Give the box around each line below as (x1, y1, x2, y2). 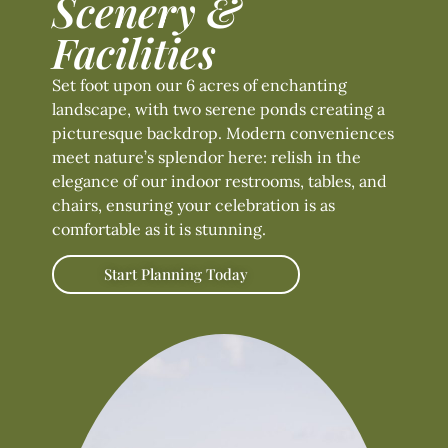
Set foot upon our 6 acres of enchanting (52, 74, 347, 95)
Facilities (52, 24, 216, 79)
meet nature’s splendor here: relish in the (52, 146, 361, 167)
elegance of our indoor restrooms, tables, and (52, 170, 387, 191)
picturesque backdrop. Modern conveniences (52, 122, 394, 143)
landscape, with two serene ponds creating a (52, 98, 385, 119)
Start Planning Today (104, 264, 248, 285)
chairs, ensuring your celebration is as (52, 194, 335, 215)
